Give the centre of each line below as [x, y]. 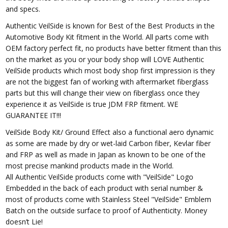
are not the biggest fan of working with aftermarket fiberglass [107, 81]
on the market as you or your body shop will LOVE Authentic [105, 59]
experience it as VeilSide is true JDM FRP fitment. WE [92, 104]
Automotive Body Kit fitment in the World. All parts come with [107, 37]
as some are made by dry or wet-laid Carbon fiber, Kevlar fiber [108, 143]
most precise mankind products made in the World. [90, 165]
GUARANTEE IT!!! [34, 115]
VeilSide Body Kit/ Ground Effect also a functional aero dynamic [110, 132]
